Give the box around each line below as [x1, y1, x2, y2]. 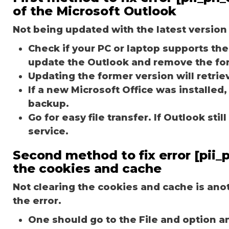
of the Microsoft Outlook [13, 3, 176, 18]
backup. [28, 98, 69, 109]
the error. [13, 195, 61, 207]
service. [28, 125, 68, 137]
